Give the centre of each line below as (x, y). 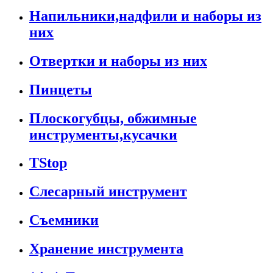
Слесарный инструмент (108, 192)
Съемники (64, 220)
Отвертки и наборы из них (118, 61)
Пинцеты (61, 89)
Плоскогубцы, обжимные (113, 118)
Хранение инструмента (106, 249)
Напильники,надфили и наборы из (145, 16)
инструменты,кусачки (103, 134)
